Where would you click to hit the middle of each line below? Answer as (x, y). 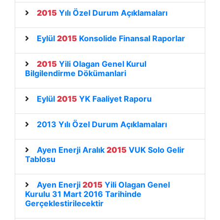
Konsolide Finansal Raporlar (131, 38)
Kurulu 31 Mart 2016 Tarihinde (83, 194)
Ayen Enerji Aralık (72, 150)
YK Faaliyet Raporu (114, 99)
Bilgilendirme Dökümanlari (76, 73)
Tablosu (40, 159)
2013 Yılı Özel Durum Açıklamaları (102, 124)
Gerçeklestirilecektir (64, 203)
